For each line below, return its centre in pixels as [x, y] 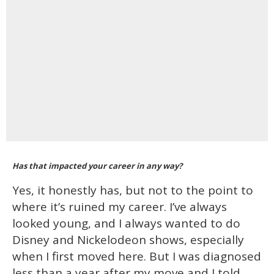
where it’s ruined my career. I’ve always [120, 207]
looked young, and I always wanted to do [126, 224]
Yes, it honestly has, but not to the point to [133, 191]
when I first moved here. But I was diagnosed [137, 257]
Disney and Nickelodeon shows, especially [128, 240]
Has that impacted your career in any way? [98, 166]
